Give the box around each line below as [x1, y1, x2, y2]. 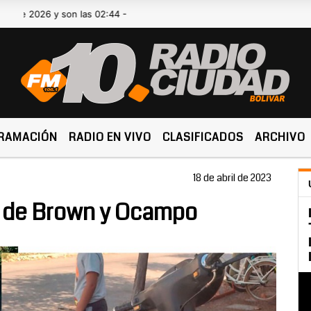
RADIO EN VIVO [69, 129, 152, 145]
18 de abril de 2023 [193, 171, 271, 185]
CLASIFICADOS [162, 129, 244, 145]
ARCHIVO [255, 129, 306, 145]
